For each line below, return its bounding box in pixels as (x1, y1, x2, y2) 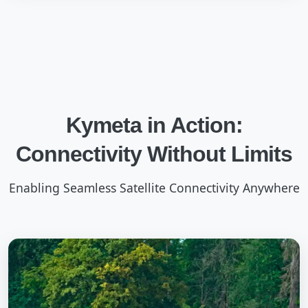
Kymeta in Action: (65, 113, 243, 137)
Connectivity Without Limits (16, 142, 292, 166)
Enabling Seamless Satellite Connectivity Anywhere (8, 179, 300, 196)
